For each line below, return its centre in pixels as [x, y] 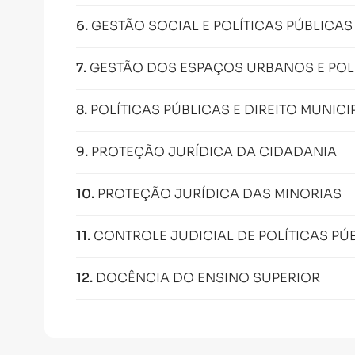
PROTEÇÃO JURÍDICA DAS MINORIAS [219, 194]
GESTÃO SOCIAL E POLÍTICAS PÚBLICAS [222, 26]
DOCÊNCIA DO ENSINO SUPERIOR [208, 278]
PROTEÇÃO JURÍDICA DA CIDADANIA [214, 152]
